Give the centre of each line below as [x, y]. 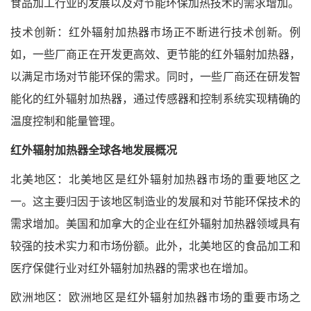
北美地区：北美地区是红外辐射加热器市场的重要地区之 [155, 180]
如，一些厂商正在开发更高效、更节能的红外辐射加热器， [155, 55]
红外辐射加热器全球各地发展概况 [94, 151]
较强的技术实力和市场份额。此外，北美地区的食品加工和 [155, 246]
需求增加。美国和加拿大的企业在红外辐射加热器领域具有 [155, 224]
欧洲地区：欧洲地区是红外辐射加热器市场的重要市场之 [155, 298]
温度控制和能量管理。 [66, 121]
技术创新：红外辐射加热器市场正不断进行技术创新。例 [155, 33]
